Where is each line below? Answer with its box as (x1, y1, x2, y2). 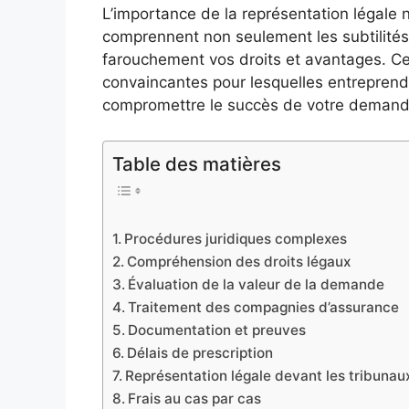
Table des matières (112, 152, 281, 175)
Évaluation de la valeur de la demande (128, 276, 385, 294)
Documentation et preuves (128, 321, 307, 340)
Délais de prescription (127, 344, 274, 362)
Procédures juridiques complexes (124, 230, 348, 248)
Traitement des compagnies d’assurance (128, 299, 400, 317)
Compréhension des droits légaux (127, 253, 351, 271)
